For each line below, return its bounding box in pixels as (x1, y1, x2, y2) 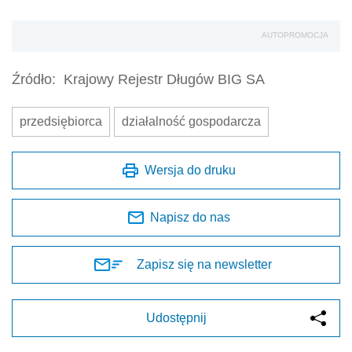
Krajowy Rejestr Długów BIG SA (64, 71, 265, 88)
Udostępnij (145, 311, 207, 325)
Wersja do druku (145, 163, 236, 178)
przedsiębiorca (20, 115, 102, 129)
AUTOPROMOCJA (262, 31, 328, 40)
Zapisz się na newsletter (137, 258, 272, 272)
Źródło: (12, 71, 56, 88)
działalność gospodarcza (122, 115, 261, 129)
